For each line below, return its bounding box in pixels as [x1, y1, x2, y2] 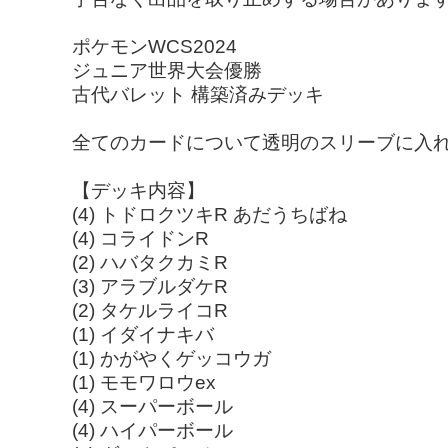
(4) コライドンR [72, 227, 209, 249]
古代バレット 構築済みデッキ [72, 83, 324, 105]
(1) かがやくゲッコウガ [72, 347, 271, 369]
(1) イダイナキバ [72, 323, 214, 345]
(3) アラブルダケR [72, 275, 228, 297]
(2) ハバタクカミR [72, 251, 228, 273]
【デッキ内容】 [72, 179, 205, 201]
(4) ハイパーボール [72, 419, 233, 441]
